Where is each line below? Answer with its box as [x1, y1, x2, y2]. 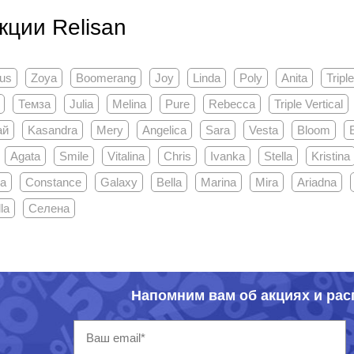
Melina [111, 97, 146, 111]
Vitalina [107, 149, 145, 164]
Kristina [311, 149, 350, 164]
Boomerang [75, 71, 136, 85]
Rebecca [208, 97, 255, 111]
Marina [200, 175, 236, 190]
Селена [28, 201, 70, 216]
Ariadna [296, 175, 337, 190]
